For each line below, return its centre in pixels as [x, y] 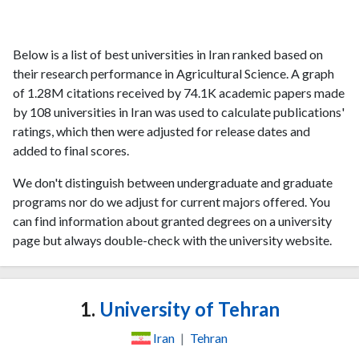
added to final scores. [71, 150]
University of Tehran [187, 309]
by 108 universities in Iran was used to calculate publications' [179, 111]
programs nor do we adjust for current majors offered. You [171, 201]
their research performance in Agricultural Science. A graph [173, 73]
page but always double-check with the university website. [172, 240]
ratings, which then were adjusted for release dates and [161, 131]
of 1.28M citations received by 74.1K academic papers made [179, 92]
